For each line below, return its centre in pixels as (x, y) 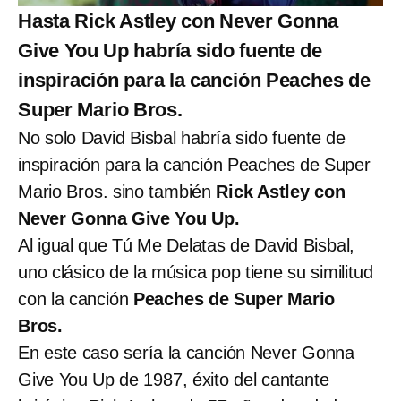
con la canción (76, 299)
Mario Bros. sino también (117, 192)
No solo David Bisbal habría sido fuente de (182, 138)
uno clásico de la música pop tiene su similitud (196, 273)
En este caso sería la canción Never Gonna (186, 353)
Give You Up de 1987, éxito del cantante (174, 380)
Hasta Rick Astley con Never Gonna (178, 21)
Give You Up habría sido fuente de (170, 51)
